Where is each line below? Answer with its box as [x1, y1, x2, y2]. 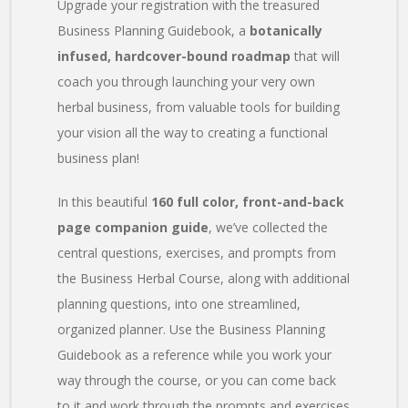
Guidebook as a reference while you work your [57, 346, 331, 364]
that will [294, 47, 340, 66]
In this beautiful [57, 193, 151, 211]
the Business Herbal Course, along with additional [57, 270, 350, 288]
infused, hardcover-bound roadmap [57, 47, 294, 66]
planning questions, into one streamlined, [57, 295, 301, 313]
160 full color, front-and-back [151, 193, 344, 211]
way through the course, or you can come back [57, 372, 336, 390]
